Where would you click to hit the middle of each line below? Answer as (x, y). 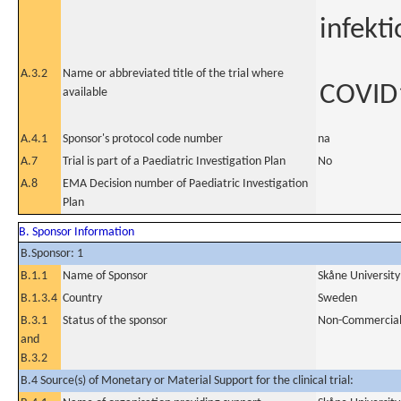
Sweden (337, 299)
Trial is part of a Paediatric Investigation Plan (174, 162)
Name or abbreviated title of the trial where (173, 74)
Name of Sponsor (105, 276)
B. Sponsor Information (77, 232)
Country (82, 299)
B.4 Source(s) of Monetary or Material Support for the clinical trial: (187, 381)
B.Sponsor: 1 (52, 254)
